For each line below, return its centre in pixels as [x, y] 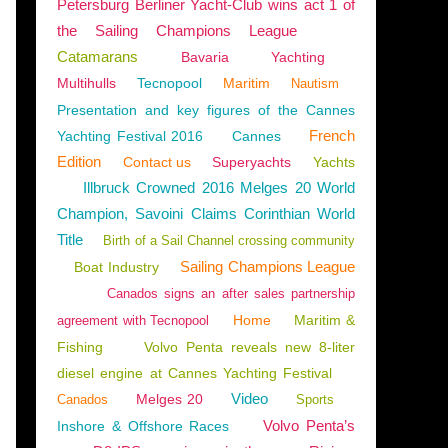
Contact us [156, 162]
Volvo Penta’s [309, 425]
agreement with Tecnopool [133, 320]
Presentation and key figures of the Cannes [206, 110]
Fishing [80, 347]
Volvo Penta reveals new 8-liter [249, 347]
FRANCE [180, 110]
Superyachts [252, 162]
